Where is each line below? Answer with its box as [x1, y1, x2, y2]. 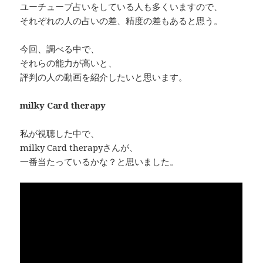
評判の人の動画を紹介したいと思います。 [20, 70, 188, 83]
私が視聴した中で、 [20, 127, 100, 139]
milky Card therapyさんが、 [20, 141, 139, 153]
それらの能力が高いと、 [20, 56, 117, 69]
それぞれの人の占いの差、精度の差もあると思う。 [20, 14, 223, 26]
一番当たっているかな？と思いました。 [20, 155, 179, 167]
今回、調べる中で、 [20, 42, 100, 55]
